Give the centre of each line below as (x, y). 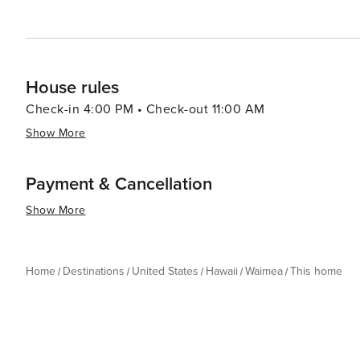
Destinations (94, 271)
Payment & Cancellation (119, 184)
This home (316, 271)
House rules (72, 88)
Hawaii (222, 271)
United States (165, 271)
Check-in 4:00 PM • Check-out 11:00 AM (145, 109)
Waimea (264, 271)
